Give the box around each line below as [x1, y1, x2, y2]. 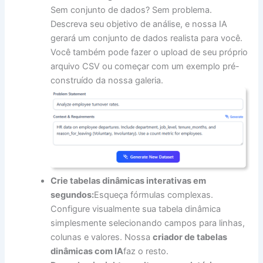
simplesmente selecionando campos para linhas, [50, 217, 245, 228]
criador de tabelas [153, 231, 228, 242]
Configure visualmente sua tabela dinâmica [50, 203, 221, 214]
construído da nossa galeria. [50, 75, 164, 86]
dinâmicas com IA [50, 245, 124, 257]
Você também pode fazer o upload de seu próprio [50, 46, 248, 58]
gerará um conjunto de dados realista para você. [50, 32, 243, 43]
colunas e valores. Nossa [50, 231, 153, 242]
